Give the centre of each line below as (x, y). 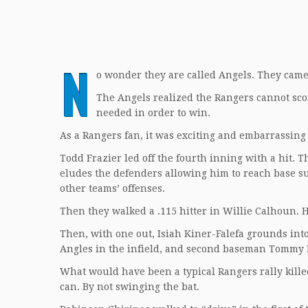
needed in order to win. (153, 113)
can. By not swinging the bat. (130, 287)
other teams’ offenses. (112, 188)
